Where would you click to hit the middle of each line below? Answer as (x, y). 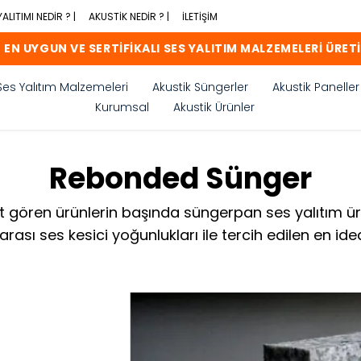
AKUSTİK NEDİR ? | (129, 17)
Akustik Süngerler (200, 87)
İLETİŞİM (200, 17)
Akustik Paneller (316, 87)
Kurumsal (122, 107)
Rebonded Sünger (180, 178)
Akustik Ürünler (214, 107)
